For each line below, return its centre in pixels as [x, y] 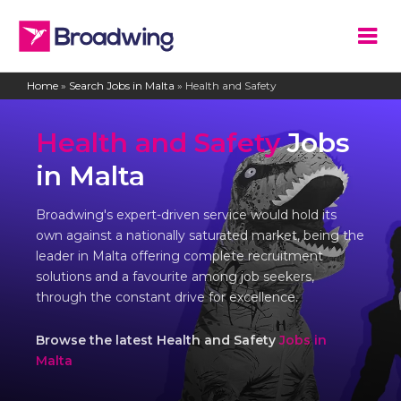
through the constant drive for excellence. [167, 297]
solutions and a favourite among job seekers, [175, 277]
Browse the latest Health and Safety [158, 340]
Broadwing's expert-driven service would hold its [186, 215]
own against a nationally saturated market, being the [200, 235]
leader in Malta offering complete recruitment [179, 256]
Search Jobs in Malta [122, 85]
